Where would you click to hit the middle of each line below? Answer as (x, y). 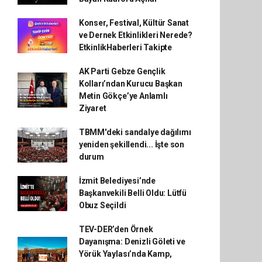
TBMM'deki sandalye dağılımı (135, 132)
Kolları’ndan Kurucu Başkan (130, 84)
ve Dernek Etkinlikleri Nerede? (136, 35)
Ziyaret (92, 108)
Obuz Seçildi (102, 205)
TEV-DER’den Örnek (116, 229)
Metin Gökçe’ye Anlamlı (123, 96)
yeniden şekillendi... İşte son (132, 144)
